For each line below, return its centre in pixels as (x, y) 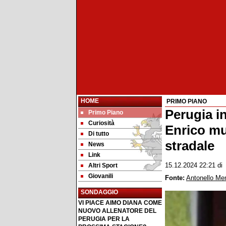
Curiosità (101, 123)
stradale (190, 146)
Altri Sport (103, 165)
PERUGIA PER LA (104, 219)
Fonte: (175, 178)
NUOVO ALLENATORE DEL (117, 211)
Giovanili (101, 176)
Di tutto (99, 134)
